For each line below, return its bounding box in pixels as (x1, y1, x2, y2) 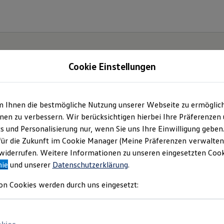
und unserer (7, 159, 52, 169)
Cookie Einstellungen (68, 60, 156, 72)
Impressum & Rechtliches (49, 114, 125, 122)
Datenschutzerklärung (52, 159, 128, 169)
